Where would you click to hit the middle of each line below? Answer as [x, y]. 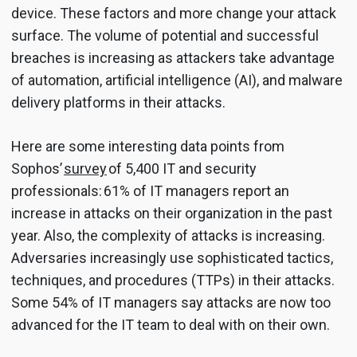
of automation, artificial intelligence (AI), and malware [177, 80]
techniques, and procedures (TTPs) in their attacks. [173, 280]
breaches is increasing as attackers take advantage [173, 57]
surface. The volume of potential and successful [165, 35]
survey [85, 168]
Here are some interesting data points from [148, 146]
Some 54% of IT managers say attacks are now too [171, 302]
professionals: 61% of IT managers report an [150, 190]
